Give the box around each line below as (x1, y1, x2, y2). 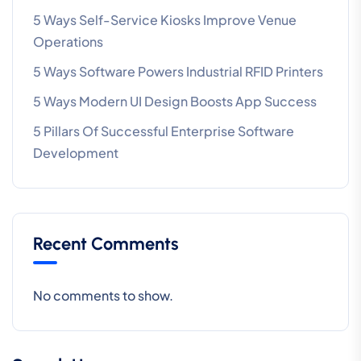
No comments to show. (33, 286, 173, 304)
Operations (33, 32, 103, 50)
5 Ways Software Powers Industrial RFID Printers (33, 62, 323, 80)
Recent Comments (33, 232, 179, 255)
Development (33, 143, 118, 161)
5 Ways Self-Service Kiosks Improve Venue (33, 10, 297, 28)
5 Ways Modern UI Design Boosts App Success (33, 92, 317, 110)
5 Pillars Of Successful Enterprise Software (33, 122, 294, 139)
